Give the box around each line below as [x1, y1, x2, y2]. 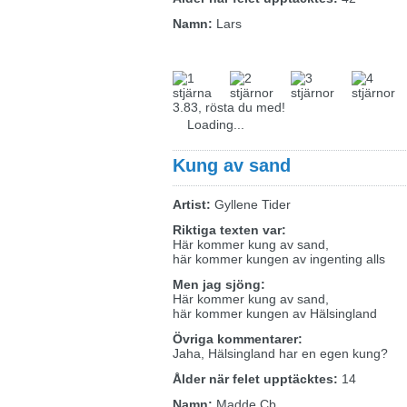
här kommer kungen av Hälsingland [173, 306, 377, 321]
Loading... [187, 117, 244, 132]
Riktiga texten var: [173, 223, 286, 237]
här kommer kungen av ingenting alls [173, 252, 385, 266]
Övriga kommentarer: [173, 332, 303, 346]
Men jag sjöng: [173, 277, 265, 292]
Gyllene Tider [211, 197, 291, 212]
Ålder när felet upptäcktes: [173, 372, 338, 386]
